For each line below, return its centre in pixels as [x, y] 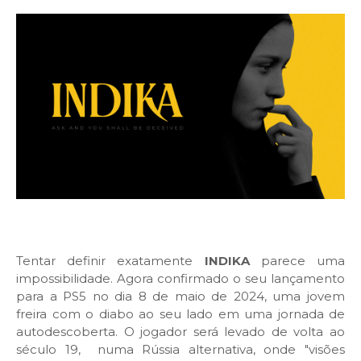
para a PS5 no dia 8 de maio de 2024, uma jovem [180, 296]
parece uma [297, 260]
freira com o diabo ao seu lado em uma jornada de [180, 313]
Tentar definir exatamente [110, 260]
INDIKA [227, 260]
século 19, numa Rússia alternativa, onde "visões [180, 349]
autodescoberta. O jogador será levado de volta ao [180, 331]
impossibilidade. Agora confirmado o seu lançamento [180, 278]
